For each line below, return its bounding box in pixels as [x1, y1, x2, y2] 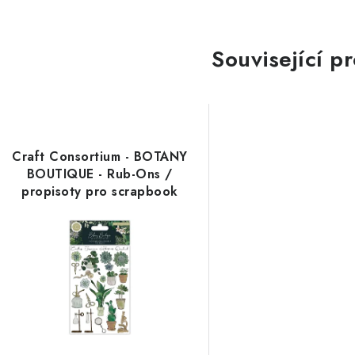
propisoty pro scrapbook [21, 182, 178, 200]
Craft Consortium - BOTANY [12, 147, 188, 166]
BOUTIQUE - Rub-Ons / [26, 165, 173, 183]
